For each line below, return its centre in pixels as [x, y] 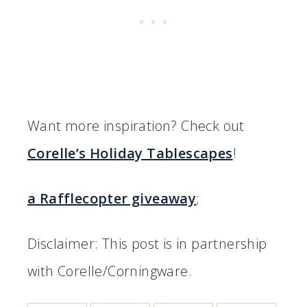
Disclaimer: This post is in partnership [147, 244]
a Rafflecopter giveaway [112, 199]
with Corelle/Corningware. [110, 271]
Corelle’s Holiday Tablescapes [130, 153]
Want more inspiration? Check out [136, 126]
